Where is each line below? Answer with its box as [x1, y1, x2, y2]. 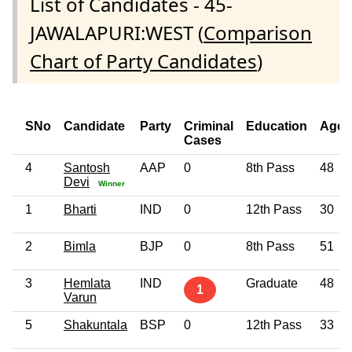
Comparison [203, 19, 312, 46]
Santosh [64, 160, 110, 174]
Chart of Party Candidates [30, 47, 257, 74]
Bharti [64, 202, 97, 216]
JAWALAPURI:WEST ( [30, 19, 203, 46]
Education [246, 119, 307, 133]
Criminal [184, 119, 233, 133]
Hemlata [64, 276, 111, 290]
